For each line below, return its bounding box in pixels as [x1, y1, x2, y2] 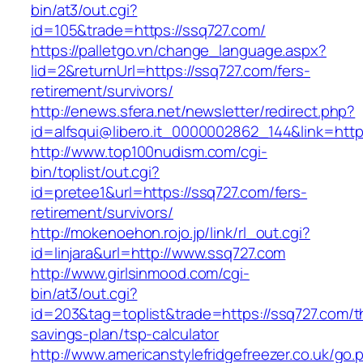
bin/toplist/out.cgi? [31, 161, 160, 183]
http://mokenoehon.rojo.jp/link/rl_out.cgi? [31, 222, 310, 244]
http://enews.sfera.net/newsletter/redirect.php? [31, 100, 356, 122]
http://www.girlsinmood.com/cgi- [31, 263, 250, 284]
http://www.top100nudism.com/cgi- [31, 141, 267, 163]
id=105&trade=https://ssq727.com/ [31, 19, 266, 41]
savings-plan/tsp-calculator [31, 323, 220, 345]
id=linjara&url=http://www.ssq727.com [31, 242, 286, 264]
